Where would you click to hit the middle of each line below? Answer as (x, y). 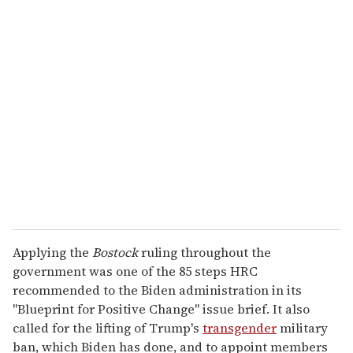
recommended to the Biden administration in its (157, 290)
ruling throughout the (204, 252)
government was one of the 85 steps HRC (135, 271)
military (302, 327)
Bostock (115, 252)
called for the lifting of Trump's (108, 327)
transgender (240, 327)
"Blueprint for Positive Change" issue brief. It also (161, 308)
